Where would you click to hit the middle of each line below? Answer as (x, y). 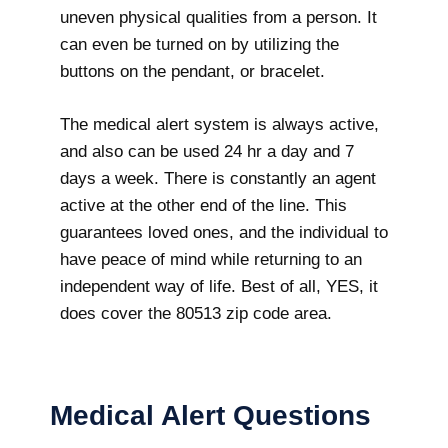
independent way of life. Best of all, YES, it (219, 286)
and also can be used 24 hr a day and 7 (207, 151)
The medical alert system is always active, (219, 124)
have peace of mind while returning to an (211, 259)
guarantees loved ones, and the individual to (224, 232)
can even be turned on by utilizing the (199, 45)
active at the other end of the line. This (203, 205)
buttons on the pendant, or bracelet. (192, 72)
